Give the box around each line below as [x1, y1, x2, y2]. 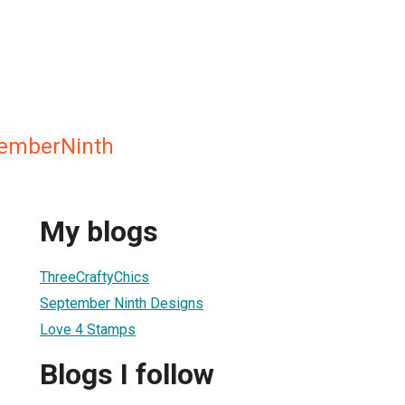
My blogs [40, 214, 158, 250]
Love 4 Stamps [40, 320, 136, 338]
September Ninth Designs [40, 294, 203, 312]
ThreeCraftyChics [40, 268, 149, 286]
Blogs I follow [40, 357, 214, 392]
